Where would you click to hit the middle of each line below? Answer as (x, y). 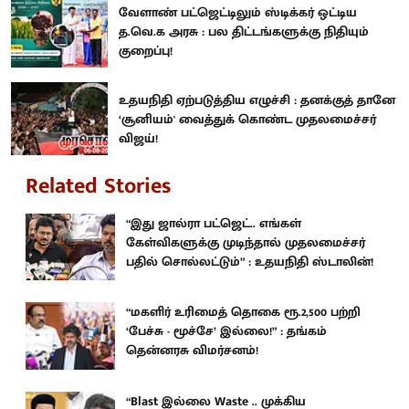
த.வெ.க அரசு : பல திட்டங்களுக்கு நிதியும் (244, 32)
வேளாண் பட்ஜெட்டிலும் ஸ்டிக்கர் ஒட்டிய (238, 13)
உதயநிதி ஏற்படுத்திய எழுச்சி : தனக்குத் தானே (257, 100)
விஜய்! (138, 138)
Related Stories (98, 186)
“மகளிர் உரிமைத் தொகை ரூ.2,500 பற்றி (243, 312)
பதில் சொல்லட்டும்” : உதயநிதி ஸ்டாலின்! (250, 261)
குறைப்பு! (146, 51)
